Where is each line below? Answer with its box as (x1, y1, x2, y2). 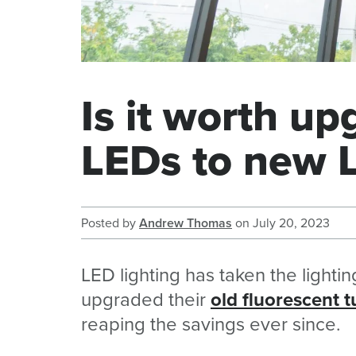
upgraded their (81, 284, 211, 314)
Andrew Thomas (139, 213, 232, 232)
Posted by (81, 213, 139, 232)
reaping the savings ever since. (81, 309, 341, 339)
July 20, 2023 (253, 213, 330, 232)
